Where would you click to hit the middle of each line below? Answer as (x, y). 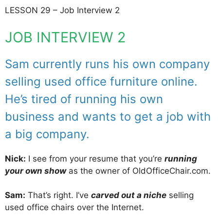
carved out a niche (129, 195)
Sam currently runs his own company (107, 64)
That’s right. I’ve (58, 195)
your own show (36, 171)
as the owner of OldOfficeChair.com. (138, 171)
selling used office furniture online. (101, 81)
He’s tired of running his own (84, 99)
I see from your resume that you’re (95, 158)
